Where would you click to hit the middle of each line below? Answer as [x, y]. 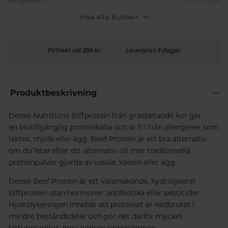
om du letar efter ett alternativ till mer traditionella [99, 150]
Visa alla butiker [109, 17]
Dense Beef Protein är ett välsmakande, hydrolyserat [102, 181]
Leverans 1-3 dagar [153, 50]
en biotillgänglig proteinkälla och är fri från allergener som [113, 127]
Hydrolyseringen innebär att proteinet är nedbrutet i [102, 204]
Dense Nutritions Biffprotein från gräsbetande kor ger [105, 115]
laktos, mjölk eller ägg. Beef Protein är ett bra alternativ [107, 139]
